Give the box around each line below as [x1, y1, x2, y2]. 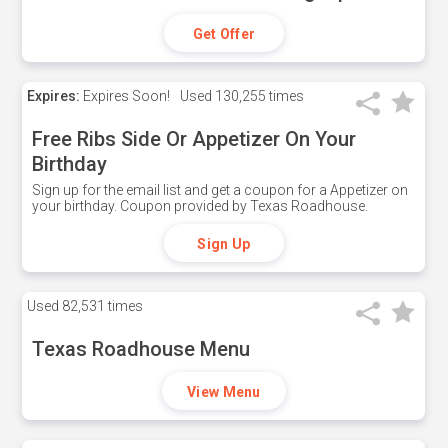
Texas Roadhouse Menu [32, 337, 251, 361]
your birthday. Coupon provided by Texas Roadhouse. [32, 198, 369, 214]
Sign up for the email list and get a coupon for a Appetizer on [32, 182, 409, 198]
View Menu [187, 384, 261, 400]
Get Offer [192, 26, 256, 42]
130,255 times [212, 88, 305, 104]
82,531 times [59, 298, 144, 314]
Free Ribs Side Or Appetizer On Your [32, 127, 357, 151]
